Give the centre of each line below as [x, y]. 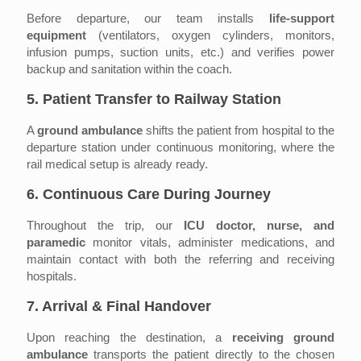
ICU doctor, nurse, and [259, 226]
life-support [302, 19]
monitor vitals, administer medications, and [210, 243]
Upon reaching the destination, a [129, 338]
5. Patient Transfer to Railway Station [154, 100]
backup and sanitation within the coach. [129, 69]
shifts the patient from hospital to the [239, 131]
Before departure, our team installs [148, 19]
